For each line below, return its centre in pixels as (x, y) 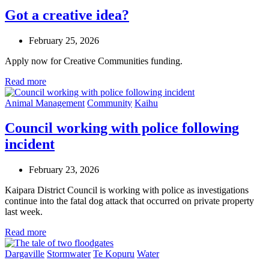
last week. (24, 212)
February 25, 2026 (64, 40)
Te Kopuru (114, 254)
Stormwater (69, 254)
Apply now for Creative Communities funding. (95, 61)
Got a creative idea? (67, 15)
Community (110, 103)
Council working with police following (122, 128)
